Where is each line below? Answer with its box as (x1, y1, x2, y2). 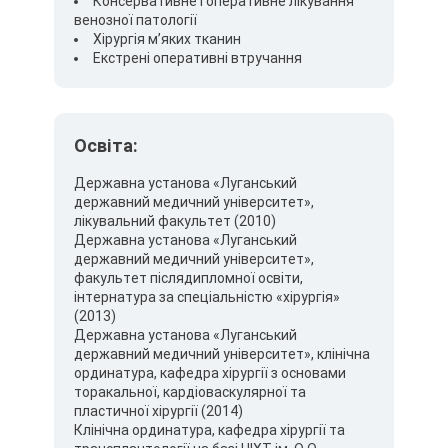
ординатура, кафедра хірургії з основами (74, 365, 346, 381)
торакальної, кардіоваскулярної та (74, 384, 306, 400)
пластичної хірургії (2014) (74, 403, 243, 419)
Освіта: (74, 135, 138, 156)
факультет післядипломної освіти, (74, 270, 303, 286)
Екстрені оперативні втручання (93, 50, 302, 66)
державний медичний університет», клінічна (74, 346, 370, 362)
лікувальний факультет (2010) (74, 213, 276, 229)
